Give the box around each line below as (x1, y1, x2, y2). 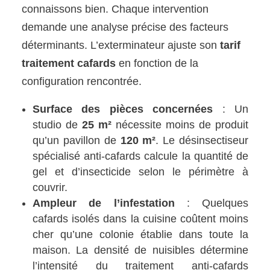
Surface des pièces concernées (33, 102, 213, 115)
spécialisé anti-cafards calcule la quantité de (33, 149, 248, 162)
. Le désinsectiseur (155, 134, 248, 146)
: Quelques (174, 196, 248, 209)
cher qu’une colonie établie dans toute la (33, 228, 248, 240)
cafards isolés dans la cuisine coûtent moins (33, 212, 248, 225)
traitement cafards (22, 57, 116, 69)
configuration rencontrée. (22, 75, 142, 87)
